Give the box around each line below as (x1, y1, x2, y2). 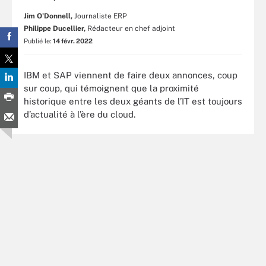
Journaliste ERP (74, 12, 127, 20)
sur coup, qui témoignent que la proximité (24, 83, 199, 93)
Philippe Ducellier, (24, 24, 85, 33)
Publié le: (24, 37, 53, 45)
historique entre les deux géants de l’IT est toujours (24, 96, 242, 106)
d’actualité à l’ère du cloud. (24, 109, 135, 119)
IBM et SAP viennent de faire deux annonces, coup (24, 69, 237, 80)
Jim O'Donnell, (24, 12, 72, 20)
